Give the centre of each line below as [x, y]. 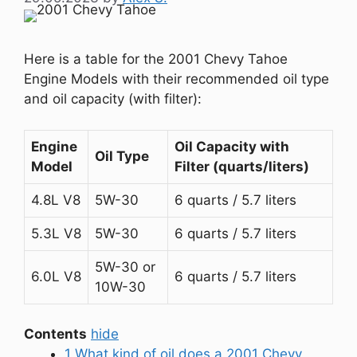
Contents [55, 334]
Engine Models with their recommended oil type [177, 79]
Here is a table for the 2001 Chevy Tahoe [156, 59]
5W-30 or [125, 267]
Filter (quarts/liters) [242, 166]
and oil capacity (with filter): [113, 99]
